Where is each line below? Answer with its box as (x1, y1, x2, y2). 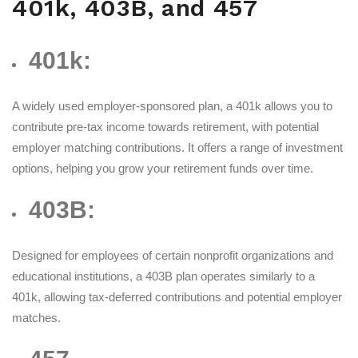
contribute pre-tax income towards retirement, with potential (12, 120, 319, 134)
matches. (12, 311, 61, 325)
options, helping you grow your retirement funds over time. (12, 161, 313, 176)
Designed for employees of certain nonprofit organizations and (12, 249, 333, 263)
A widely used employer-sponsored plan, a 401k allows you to (12, 99, 332, 113)
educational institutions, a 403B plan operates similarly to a (12, 269, 315, 284)
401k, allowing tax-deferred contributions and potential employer (12, 290, 342, 304)
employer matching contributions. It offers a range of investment (12, 141, 343, 155)
